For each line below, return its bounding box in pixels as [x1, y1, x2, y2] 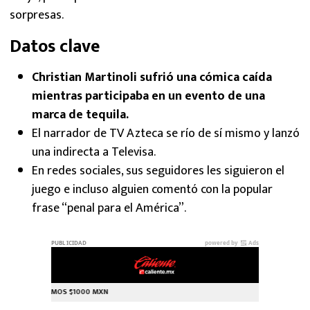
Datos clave [10, 32, 100, 62]
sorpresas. [10, 5, 64, 26]
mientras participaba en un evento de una [32, 86, 265, 107]
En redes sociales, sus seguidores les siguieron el [32, 161, 284, 182]
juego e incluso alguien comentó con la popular [32, 179, 273, 201]
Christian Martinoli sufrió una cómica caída [32, 67, 272, 89]
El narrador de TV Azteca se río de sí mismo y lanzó [32, 123, 300, 145]
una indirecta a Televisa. [32, 142, 156, 163]
